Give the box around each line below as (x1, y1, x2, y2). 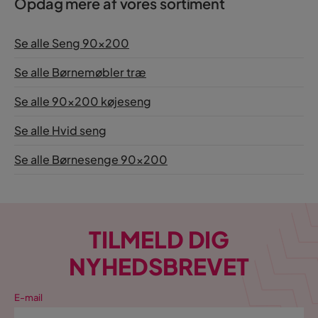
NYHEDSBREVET (69, 252, 249, 280)
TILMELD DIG (88, 225, 230, 253)
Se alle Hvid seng (14, 122, 106, 138)
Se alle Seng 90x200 (14, 35, 129, 50)
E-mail (14, 292, 43, 303)
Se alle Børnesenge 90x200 (14, 151, 168, 167)
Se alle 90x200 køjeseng (14, 93, 151, 109)
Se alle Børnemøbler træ (14, 64, 146, 79)
